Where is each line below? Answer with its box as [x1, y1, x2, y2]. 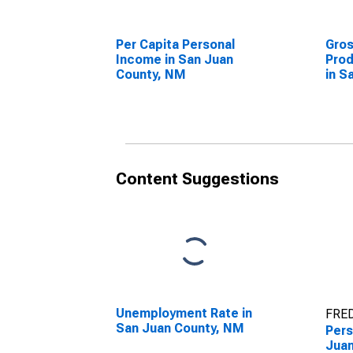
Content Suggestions [116, 169, 279, 188]
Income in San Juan [116, 52, 233, 67]
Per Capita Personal [116, 37, 235, 52]
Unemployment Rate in [116, 306, 252, 321]
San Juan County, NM [116, 321, 244, 336]
